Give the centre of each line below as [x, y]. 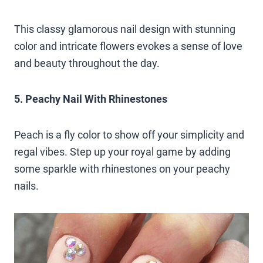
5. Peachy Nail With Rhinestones [91, 99]
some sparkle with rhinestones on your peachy [122, 168]
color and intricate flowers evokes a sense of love [128, 46]
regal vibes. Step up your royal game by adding [122, 151]
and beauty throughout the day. [87, 63]
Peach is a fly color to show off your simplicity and [129, 134]
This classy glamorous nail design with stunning [125, 29]
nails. [26, 186]
